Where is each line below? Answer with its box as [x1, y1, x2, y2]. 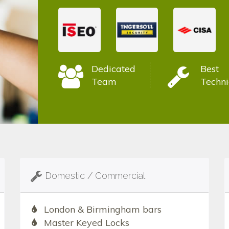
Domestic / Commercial [44, 170, 145, 181]
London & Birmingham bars [43, 203, 162, 216]
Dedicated [91, 63, 135, 75]
